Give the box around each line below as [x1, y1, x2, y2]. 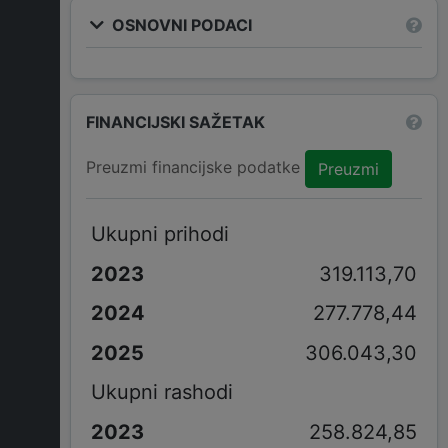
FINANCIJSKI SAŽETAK [86, 111, 265, 132]
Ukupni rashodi [90, 380, 233, 405]
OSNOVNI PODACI [108, 14, 252, 35]
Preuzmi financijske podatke [86, 157, 305, 178]
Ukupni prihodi [90, 221, 229, 246]
